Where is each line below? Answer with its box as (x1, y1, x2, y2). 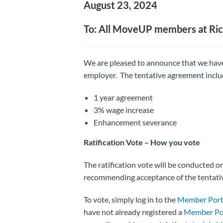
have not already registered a (83, 207, 184, 217)
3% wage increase (93, 105, 154, 114)
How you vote (150, 137, 200, 147)
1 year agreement (93, 92, 153, 102)
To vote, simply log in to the (83, 194, 177, 204)
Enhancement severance (93, 117, 177, 127)
